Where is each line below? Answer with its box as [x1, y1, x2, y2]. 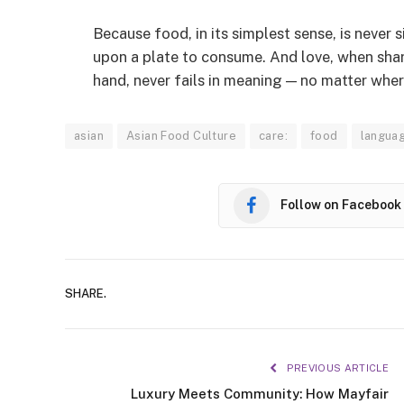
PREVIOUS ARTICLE [283, 362, 389, 373]
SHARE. [65, 287, 106, 301]
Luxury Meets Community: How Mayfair [131, 385, 389, 401]
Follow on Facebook [280, 197, 401, 213]
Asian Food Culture [125, 128, 236, 142]
